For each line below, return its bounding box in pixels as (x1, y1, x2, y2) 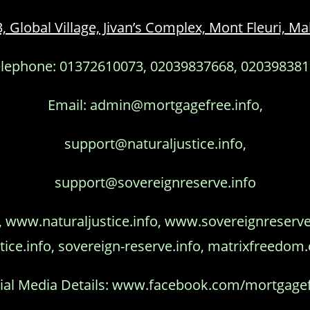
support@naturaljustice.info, (64, 134, 246, 153)
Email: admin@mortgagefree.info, (47, 95, 263, 114)
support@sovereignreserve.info (54, 173, 256, 192)
